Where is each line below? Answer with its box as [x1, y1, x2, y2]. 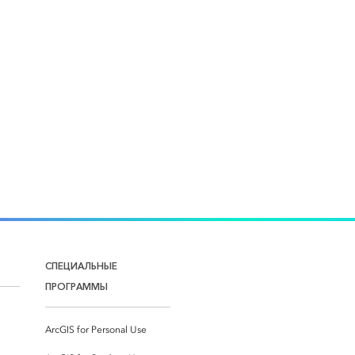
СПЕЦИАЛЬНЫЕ [45, 259, 117, 272]
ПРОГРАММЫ [45, 280, 108, 292]
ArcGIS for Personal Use [45, 323, 147, 335]
